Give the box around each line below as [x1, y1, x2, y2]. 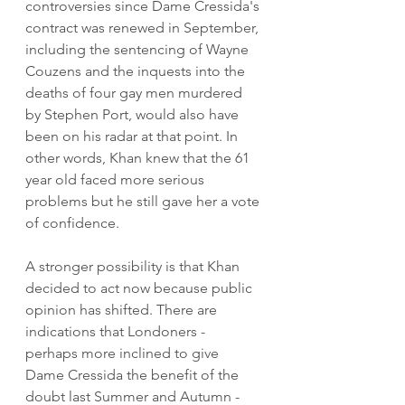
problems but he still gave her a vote [25, 192, 263, 210]
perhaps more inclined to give [25, 344, 222, 362]
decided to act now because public [25, 278, 256, 297]
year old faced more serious [25, 170, 208, 188]
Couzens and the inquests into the [25, 61, 249, 80]
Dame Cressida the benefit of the [25, 365, 242, 383]
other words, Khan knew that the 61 [25, 148, 253, 166]
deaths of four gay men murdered [25, 83, 246, 101]
